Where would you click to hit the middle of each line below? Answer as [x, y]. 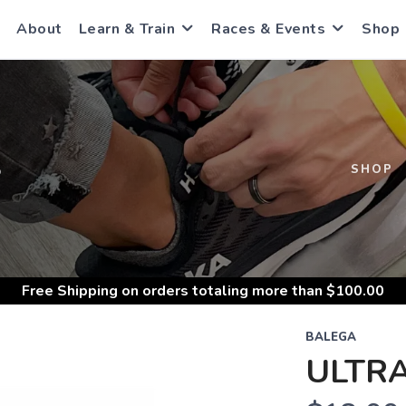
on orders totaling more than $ [227, 291]
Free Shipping [70, 291]
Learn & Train [126, 29]
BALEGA [330, 337]
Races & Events [268, 29]
